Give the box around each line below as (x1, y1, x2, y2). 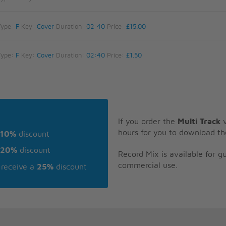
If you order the (118, 117, 178, 126)
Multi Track (178, 117, 220, 126)
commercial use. (118, 161, 178, 169)
